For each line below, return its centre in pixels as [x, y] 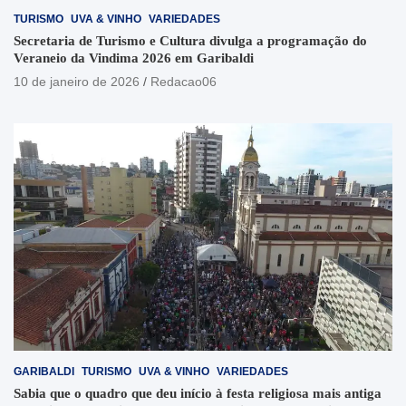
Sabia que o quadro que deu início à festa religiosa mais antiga [198, 393]
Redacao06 [184, 82]
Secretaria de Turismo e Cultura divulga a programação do [190, 41]
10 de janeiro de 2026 [77, 82]
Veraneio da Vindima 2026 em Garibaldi [134, 58]
